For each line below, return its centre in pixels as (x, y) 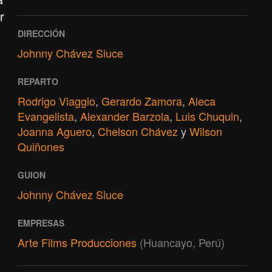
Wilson (206, 131)
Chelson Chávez (138, 131)
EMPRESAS (41, 223)
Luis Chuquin (207, 116)
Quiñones (41, 146)
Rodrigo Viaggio (56, 101)
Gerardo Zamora (141, 101)
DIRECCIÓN (41, 33)
